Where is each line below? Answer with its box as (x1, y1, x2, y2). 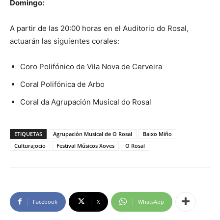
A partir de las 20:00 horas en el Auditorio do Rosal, (10, 23, 189, 33)
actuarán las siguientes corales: (10, 36, 119, 46)
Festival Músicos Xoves (56, 141, 114, 149)
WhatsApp (138, 197, 164, 205)
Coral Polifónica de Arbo (20, 79, 105, 89)
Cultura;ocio (14, 141, 46, 149)
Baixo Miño (143, 130, 172, 137)
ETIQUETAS (14, 130, 42, 137)
